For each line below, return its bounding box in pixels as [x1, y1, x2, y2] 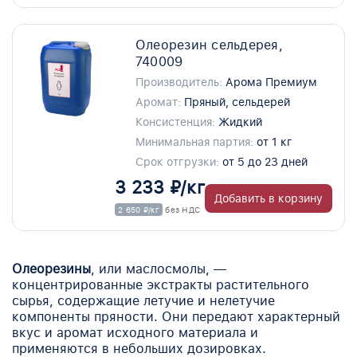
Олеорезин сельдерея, [135, 37, 283, 53]
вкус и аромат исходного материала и [12, 325, 258, 340]
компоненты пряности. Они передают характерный [12, 309, 340, 324]
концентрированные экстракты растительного [12, 277, 309, 292]
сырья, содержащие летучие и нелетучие [12, 293, 275, 308]
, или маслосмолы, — [91, 261, 226, 277]
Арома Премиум [225, 76, 317, 88]
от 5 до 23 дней [222, 155, 308, 168]
